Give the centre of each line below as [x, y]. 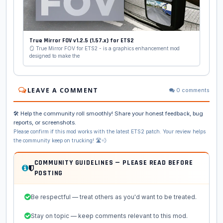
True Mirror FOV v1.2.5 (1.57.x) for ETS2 [82, 40]
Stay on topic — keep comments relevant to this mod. [109, 216]
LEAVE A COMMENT [62, 90]
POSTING [49, 173]
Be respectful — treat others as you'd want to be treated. [114, 197]
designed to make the [55, 56]
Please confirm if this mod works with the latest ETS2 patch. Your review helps [110, 131]
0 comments [192, 90]
